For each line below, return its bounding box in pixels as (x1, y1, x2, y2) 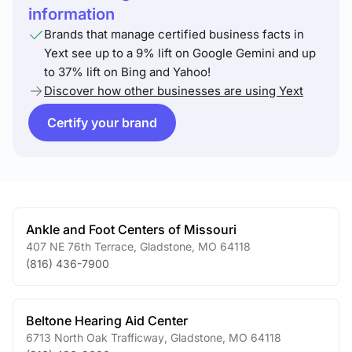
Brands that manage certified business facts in (44, 27, 304, 42)
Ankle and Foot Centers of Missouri (26, 222, 236, 237)
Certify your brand (47, 115, 157, 130)
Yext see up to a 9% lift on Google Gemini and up (44, 46, 316, 60)
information (28, 5, 115, 24)
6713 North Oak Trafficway (26, 331, 164, 344)
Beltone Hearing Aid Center (26, 313, 188, 328)
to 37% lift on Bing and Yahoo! (44, 64, 211, 79)
